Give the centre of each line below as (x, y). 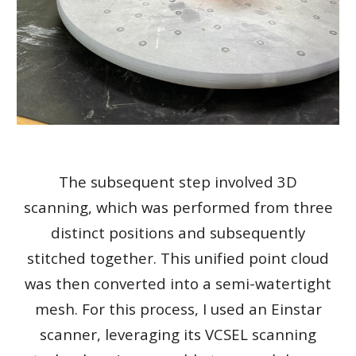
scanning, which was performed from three (178, 207)
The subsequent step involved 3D (178, 182)
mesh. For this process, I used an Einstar (178, 309)
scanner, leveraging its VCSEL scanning (178, 334)
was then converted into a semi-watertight (178, 283)
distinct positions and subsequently (178, 232)
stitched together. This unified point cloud (178, 258)
